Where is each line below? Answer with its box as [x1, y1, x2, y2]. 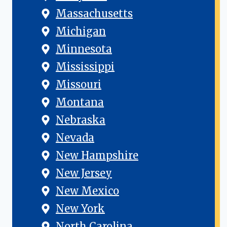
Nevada [56, 131, 94, 144]
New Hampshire [56, 148, 138, 162]
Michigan [56, 24, 106, 37]
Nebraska [56, 113, 105, 126]
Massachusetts [56, 7, 133, 20]
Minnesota [56, 42, 112, 55]
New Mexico [56, 184, 119, 197]
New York [56, 202, 105, 215]
